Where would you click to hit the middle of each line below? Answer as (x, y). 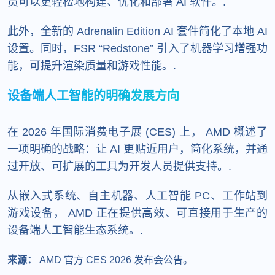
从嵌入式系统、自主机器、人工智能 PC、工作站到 (137, 196)
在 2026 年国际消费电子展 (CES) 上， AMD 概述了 (137, 132)
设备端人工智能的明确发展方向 (93, 95)
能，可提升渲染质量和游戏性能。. (92, 65)
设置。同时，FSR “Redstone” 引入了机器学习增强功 (137, 48)
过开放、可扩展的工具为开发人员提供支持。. (119, 166)
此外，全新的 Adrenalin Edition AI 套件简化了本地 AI (137, 31)
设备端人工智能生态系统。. (75, 230)
